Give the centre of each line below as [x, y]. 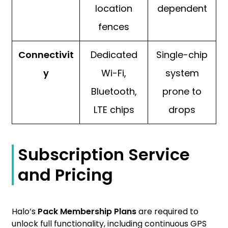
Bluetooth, [114, 92]
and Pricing [65, 175]
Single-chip [182, 55]
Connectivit [46, 55]
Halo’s [25, 212]
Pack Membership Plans [87, 212]
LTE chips [114, 110]
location [114, 9]
